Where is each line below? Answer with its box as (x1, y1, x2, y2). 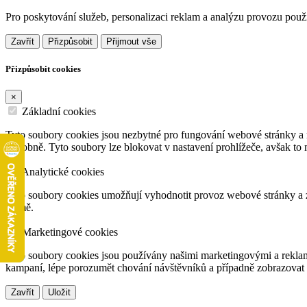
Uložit (48, 287, 71, 298)
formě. (5, 201, 34, 214)
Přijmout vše (106, 36, 156, 47)
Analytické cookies (21, 166, 104, 178)
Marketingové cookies (22, 226, 118, 238)
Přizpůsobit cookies (5, 64, 81, 75)
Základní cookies (22, 106, 96, 118)
